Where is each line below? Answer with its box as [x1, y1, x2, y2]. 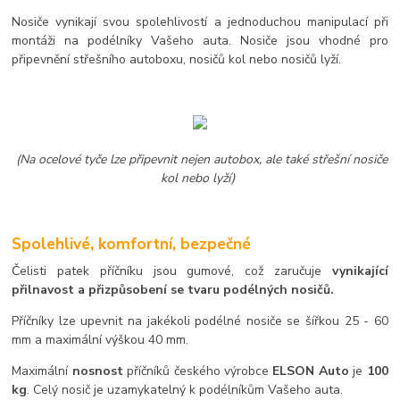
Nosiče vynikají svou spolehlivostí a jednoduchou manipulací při [12, 12, 388, 30]
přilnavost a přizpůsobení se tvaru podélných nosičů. [12, 281, 335, 299]
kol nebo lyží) [161, 169, 236, 187]
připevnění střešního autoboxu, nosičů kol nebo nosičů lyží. [12, 50, 342, 68]
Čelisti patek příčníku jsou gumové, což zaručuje [12, 262, 332, 280]
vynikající [331, 262, 388, 280]
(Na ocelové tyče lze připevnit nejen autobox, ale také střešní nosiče [12, 150, 387, 168]
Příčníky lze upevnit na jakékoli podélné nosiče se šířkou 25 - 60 [12, 312, 388, 330]
